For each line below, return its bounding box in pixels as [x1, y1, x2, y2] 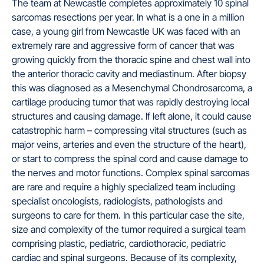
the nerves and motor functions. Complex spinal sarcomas [12, 166, 250, 179]
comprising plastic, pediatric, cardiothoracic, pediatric [12, 237, 226, 249]
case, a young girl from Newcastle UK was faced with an [12, 25, 240, 37]
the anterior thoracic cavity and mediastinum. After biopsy [12, 67, 246, 80]
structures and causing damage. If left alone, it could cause [12, 110, 252, 122]
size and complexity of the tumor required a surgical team [12, 223, 246, 235]
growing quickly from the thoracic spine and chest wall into [12, 53, 250, 65]
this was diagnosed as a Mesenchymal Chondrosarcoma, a [12, 81, 252, 94]
